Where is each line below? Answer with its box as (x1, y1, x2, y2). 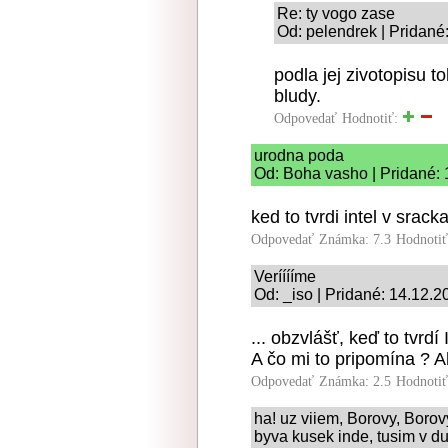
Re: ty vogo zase (277, 5, 395, 22)
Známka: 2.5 (319, 374, 391, 389)
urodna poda (254, 147, 344, 164)
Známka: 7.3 (319, 232, 391, 247)
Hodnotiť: (342, 111, 402, 126)
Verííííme (254, 268, 316, 285)
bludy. (274, 86, 321, 106)
